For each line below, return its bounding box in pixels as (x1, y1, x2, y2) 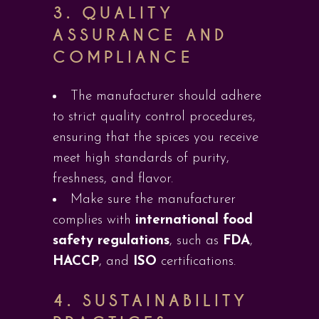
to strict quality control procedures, (53, 110, 256, 124)
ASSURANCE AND (53, 25, 227, 46)
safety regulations (53, 234, 169, 248)
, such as (169, 234, 223, 248)
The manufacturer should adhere (70, 90, 261, 103)
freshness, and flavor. (53, 172, 173, 186)
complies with (53, 214, 135, 227)
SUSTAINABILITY (83, 291, 249, 311)
